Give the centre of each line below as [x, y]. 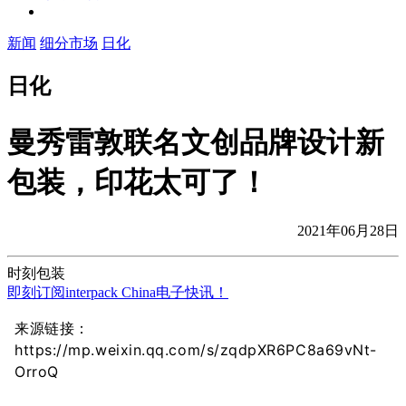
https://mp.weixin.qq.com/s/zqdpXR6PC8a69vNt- [196, 350]
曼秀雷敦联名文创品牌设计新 [196, 142]
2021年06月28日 [348, 231]
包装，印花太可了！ [138, 182]
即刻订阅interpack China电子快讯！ [118, 293]
